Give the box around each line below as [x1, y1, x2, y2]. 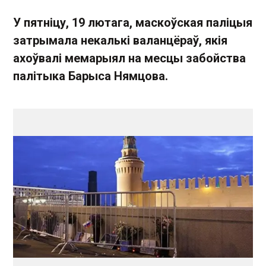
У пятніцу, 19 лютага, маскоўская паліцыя [13, 15, 252, 30]
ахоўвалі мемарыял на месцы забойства [13, 51, 246, 65]
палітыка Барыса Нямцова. [13, 69, 168, 83]
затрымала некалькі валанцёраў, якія [13, 33, 227, 47]
